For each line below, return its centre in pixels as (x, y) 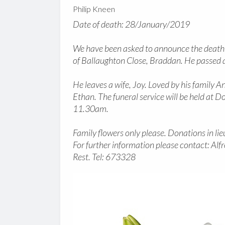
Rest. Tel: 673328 (104, 157)
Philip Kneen (94, 9)
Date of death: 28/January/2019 (131, 24)
